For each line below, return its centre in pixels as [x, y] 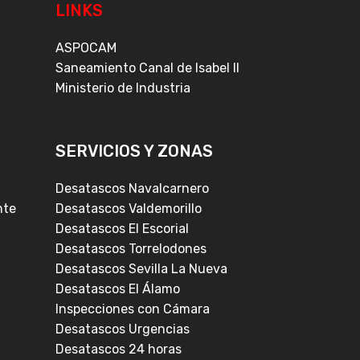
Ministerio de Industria [123, 88]
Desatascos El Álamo [117, 289]
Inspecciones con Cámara [132, 309]
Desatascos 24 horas [118, 350]
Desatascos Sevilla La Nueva [141, 269]
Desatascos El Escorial [122, 229]
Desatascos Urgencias [122, 329]
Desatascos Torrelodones [131, 249]
